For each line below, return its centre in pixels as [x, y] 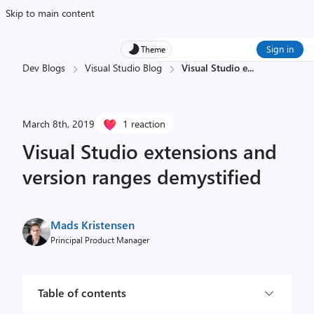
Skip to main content [50, 13]
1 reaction [144, 124]
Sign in [280, 49]
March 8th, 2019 [59, 124]
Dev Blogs [44, 68]
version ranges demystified [142, 176]
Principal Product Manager [100, 240]
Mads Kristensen [93, 225]
